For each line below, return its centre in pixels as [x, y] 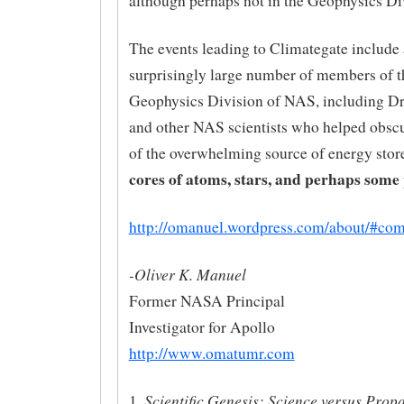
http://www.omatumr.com [211, 353]
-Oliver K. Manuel [187, 274]
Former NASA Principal [207, 300]
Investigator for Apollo [202, 326]
